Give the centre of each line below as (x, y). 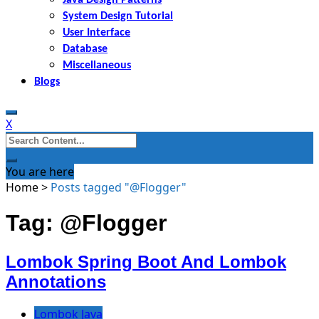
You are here (40, 171)
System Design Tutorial (118, 16)
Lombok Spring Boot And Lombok (146, 261)
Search (23, 138)
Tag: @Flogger (86, 223)
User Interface (96, 32)
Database (85, 49)
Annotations (56, 281)
